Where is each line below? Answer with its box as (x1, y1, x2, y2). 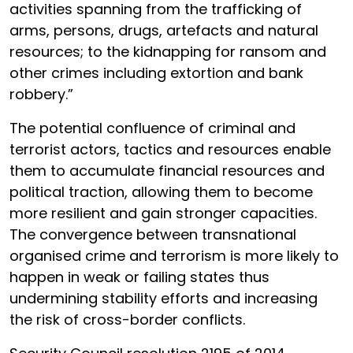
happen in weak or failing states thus (9, 267, 269, 287)
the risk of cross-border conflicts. (9, 310, 245, 329)
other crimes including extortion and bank (9, 63, 303, 83)
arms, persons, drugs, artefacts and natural (9, 20, 318, 40)
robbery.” (9, 84, 73, 104)
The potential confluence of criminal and (9, 118, 295, 138)
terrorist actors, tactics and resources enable (9, 139, 331, 159)
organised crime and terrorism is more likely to (9, 246, 339, 266)
